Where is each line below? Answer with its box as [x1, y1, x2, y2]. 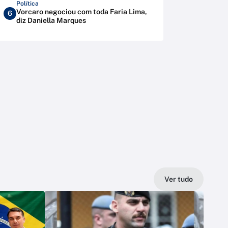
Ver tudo [164, 175, 193, 183]
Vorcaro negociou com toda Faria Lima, [16, 8, 147, 16]
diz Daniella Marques [16, 16, 86, 24]
